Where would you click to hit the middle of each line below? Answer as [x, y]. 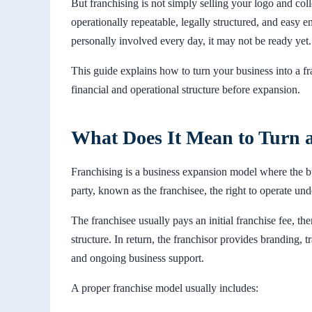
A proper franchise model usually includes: [165, 288]
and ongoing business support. [138, 258]
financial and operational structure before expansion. [186, 89]
